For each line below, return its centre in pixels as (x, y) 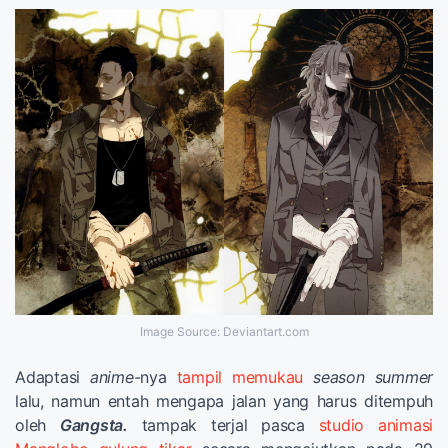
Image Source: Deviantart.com (224, 331)
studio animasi (375, 424)
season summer (373, 376)
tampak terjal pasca (223, 424)
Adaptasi (52, 376)
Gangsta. (93, 424)
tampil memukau (240, 376)
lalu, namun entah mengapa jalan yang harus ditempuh (224, 400)
